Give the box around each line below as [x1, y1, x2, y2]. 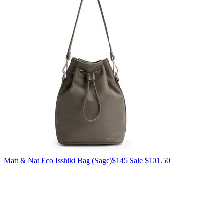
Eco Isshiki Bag [39, 156, 90, 165]
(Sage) [90, 156, 112, 165]
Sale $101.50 [130, 156, 170, 165]
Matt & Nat [4, 156, 39, 165]
